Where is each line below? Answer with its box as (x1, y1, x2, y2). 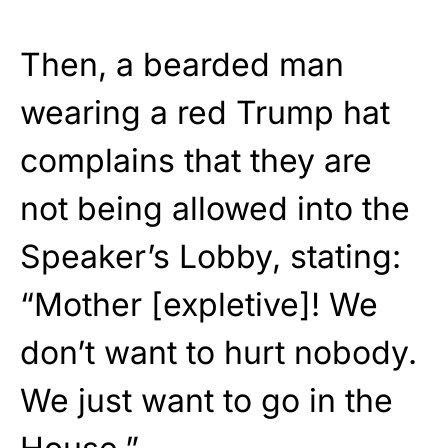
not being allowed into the (20, 188, 410, 228)
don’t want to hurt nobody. (20, 332, 417, 372)
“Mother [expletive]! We (20, 284, 378, 324)
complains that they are (20, 140, 372, 180)
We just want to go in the (20, 380, 393, 420)
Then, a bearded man (20, 44, 344, 84)
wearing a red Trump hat (20, 92, 390, 132)
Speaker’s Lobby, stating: (20, 236, 401, 276)
